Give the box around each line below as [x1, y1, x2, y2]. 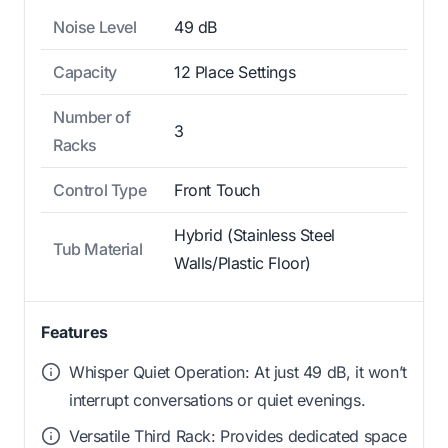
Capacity [53, 61, 117, 82]
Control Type [53, 179, 147, 200]
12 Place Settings [174, 61, 296, 82]
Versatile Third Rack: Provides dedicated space [69, 425, 407, 446]
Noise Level [53, 16, 137, 37]
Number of [53, 106, 131, 127]
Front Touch [174, 179, 260, 200]
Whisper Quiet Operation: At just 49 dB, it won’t [69, 361, 407, 382]
